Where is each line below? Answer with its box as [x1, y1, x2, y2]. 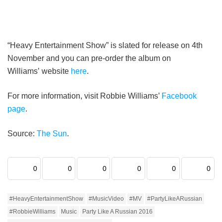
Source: [7, 129, 37, 138]
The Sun [37, 129, 67, 138]
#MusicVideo [89, 195, 124, 203]
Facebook [162, 92, 197, 101]
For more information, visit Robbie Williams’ [7, 92, 162, 101]
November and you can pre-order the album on [7, 54, 171, 63]
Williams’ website [7, 67, 71, 76]
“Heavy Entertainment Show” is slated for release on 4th [7, 41, 203, 50]
